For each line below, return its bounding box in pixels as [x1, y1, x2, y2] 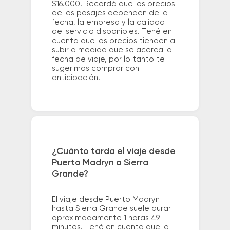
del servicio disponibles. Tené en [51, 28, 172, 36]
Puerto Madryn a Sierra [51, 158, 148, 167]
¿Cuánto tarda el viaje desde [51, 146, 176, 156]
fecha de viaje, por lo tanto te [51, 55, 165, 64]
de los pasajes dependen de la [51, 9, 168, 17]
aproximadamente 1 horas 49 [51, 214, 160, 222]
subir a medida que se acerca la [51, 46, 172, 54]
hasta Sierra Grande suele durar [51, 204, 171, 213]
